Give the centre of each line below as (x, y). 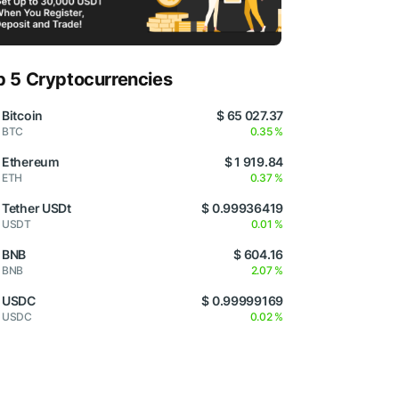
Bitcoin (23, 116)
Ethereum (31, 162)
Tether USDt (37, 208)
